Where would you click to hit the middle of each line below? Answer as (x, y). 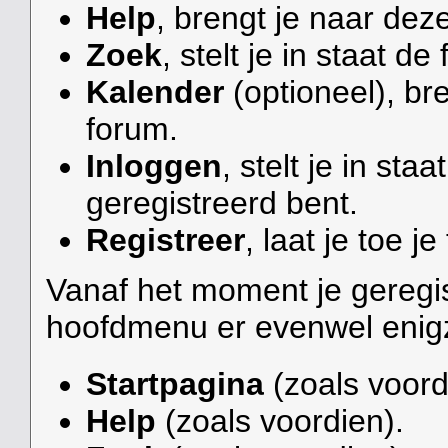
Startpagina (174, 383)
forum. (131, 129)
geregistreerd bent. (221, 203)
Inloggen (153, 166)
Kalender (154, 92)
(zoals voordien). (279, 420)
